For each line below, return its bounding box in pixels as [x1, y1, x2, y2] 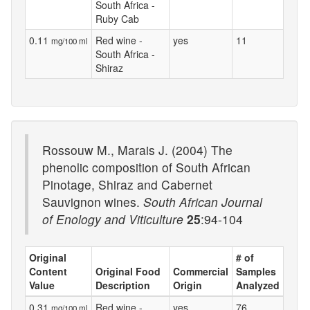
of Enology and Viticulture [42, 210, 183, 228]
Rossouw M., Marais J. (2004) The [42, 140, 232, 158]
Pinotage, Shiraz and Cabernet [42, 175, 212, 193]
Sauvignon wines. [42, 192, 143, 210]
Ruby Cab [95, 11, 139, 26]
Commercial [173, 264, 228, 278]
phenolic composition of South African [42, 158, 250, 176]
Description [95, 278, 150, 292]
